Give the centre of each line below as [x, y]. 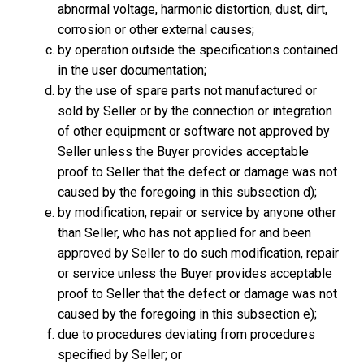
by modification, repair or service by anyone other [197, 212]
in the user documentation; [132, 70]
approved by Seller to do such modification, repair [199, 253]
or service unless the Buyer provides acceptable [195, 273]
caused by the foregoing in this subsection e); [188, 314]
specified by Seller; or [120, 355]
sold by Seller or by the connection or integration [195, 111]
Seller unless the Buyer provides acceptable [184, 152]
